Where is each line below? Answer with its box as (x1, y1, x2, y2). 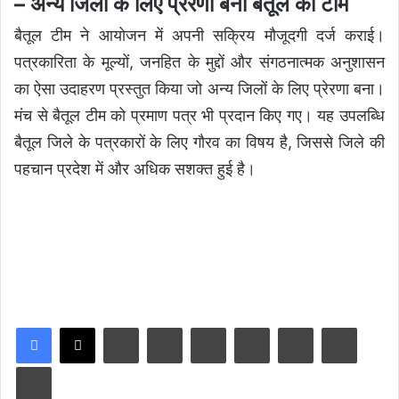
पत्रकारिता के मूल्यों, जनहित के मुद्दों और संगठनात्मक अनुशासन (14, 52, 385, 71)
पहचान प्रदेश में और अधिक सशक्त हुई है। (14, 159, 256, 178)
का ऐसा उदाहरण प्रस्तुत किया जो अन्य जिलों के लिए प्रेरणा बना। (14, 78, 385, 98)
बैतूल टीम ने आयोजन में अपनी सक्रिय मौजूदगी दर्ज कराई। (14, 25, 385, 45)
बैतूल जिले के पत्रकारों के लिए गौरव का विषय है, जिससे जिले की (14, 132, 385, 151)
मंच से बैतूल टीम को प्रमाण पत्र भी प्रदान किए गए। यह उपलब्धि (14, 105, 385, 125)
